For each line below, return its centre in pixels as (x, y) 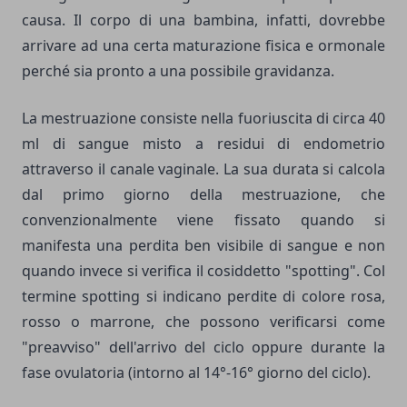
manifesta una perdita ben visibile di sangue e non (203, 245)
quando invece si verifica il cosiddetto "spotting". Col (203, 271)
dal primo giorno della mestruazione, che (203, 194)
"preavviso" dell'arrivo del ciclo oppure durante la (203, 347)
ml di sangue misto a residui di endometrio (203, 144)
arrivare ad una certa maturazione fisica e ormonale (203, 45)
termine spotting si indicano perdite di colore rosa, (203, 296)
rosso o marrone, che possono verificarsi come (203, 322)
